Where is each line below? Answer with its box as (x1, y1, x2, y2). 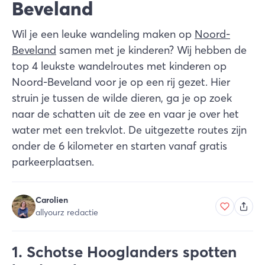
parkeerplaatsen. (12, 155, 94, 169)
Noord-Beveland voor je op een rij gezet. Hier (12, 75, 230, 89)
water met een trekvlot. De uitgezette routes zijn (12, 123, 247, 137)
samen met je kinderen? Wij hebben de (56, 43, 247, 57)
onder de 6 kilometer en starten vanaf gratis (12, 139, 227, 153)
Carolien (35, 195, 68, 205)
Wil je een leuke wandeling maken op (12, 27, 195, 41)
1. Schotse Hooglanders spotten (12, 243, 237, 261)
